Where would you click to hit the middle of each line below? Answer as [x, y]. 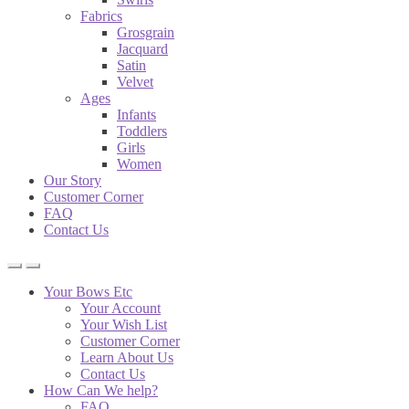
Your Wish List [124, 325]
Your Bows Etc [88, 292]
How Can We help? [101, 390]
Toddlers [142, 131]
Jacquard [142, 49]
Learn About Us [127, 357]
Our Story [73, 180]
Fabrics [101, 16]
